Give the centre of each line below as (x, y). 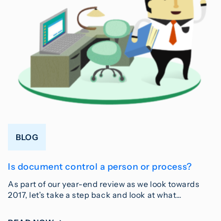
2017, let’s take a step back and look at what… (95, 195)
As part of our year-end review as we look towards (104, 184)
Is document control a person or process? (100, 167)
